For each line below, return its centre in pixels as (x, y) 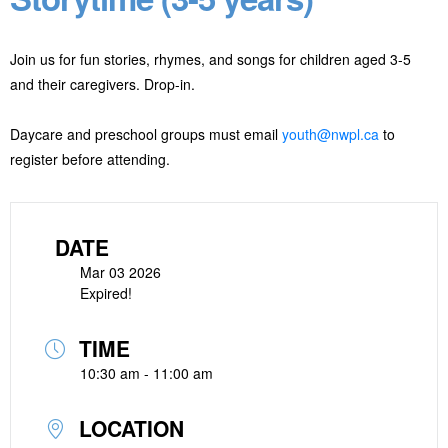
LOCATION (131, 428)
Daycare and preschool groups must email (146, 134)
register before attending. (90, 159)
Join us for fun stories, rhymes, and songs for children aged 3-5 (210, 59)
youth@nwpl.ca (330, 134)
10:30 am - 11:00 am (146, 373)
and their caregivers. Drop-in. (102, 84)
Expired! (106, 293)
